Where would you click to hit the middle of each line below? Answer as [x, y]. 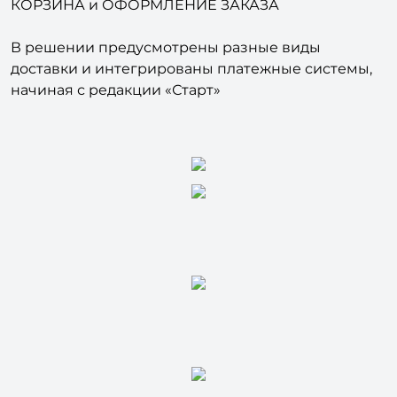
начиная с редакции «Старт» [116, 119]
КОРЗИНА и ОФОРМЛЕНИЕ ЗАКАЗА [145, 34]
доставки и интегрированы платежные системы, [191, 97]
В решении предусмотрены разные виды [166, 76]
